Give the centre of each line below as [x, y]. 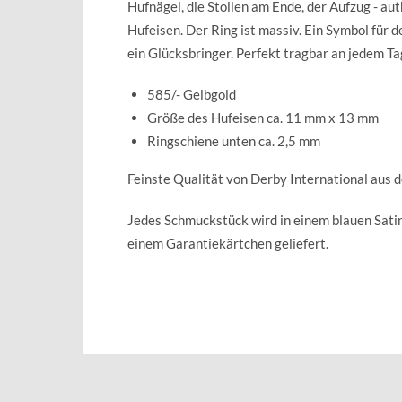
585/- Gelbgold [192, 94]
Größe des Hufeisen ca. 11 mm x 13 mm [263, 117]
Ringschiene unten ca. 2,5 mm [234, 140]
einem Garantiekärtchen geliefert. [228, 243]
